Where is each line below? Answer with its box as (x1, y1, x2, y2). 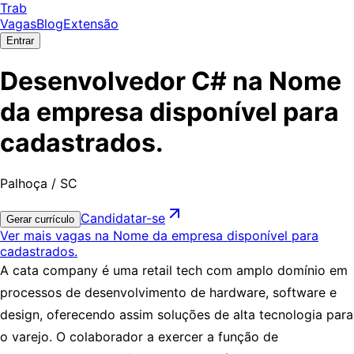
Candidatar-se (81, 209, 165, 226)
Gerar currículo (6, 213, 74, 225)
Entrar (6, 35, 34, 47)
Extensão (63, 16, 119, 32)
